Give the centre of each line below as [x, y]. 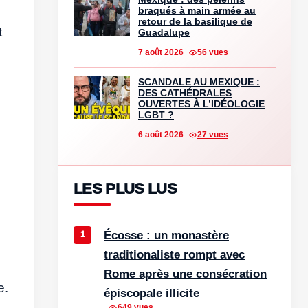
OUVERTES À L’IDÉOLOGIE [201, 103]
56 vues [213, 52]
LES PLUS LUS [125, 188]
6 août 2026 [161, 134]
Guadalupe [164, 32]
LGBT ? [156, 114]
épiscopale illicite [152, 293]
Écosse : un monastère [166, 235]
